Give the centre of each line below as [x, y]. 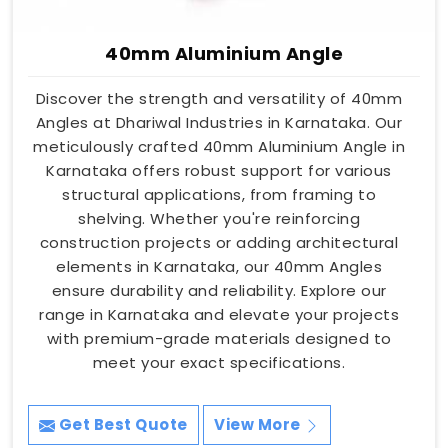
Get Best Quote [121, 425]
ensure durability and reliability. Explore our [219, 291]
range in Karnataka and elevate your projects [219, 315]
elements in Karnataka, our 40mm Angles [219, 267]
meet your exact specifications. [219, 363]
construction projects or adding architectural [219, 243]
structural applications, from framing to [219, 195]
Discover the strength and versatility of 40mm [219, 99]
